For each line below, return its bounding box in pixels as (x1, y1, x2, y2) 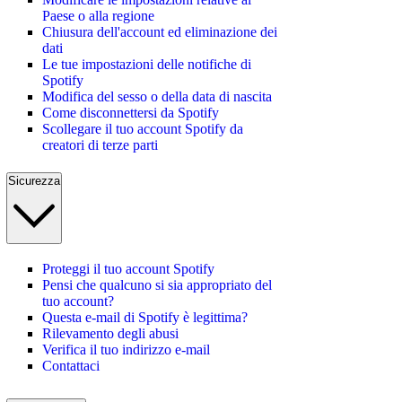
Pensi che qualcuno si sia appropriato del (42, 277, 272, 293)
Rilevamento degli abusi (42, 326, 179, 342)
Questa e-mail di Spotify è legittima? (42, 310, 248, 326)
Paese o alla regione (42, 7, 154, 23)
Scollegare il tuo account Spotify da (42, 120, 243, 136)
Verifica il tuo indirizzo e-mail (42, 342, 210, 358)
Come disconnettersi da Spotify (42, 104, 219, 120)
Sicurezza (8, 174, 60, 188)
